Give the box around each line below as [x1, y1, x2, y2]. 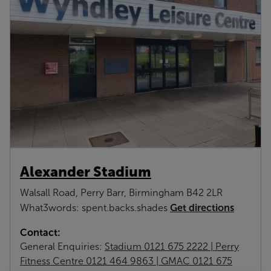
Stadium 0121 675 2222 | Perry [105, 241, 239, 252]
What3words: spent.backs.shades [20, 202, 170, 213]
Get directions [170, 201, 234, 213]
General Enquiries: [20, 241, 105, 252]
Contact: [20, 226, 60, 238]
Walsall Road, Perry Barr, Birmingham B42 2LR [20, 187, 223, 198]
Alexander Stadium [20, 163, 151, 180]
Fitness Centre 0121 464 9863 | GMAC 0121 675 [20, 255, 232, 266]
